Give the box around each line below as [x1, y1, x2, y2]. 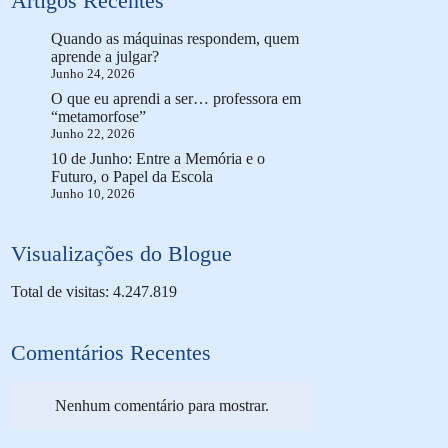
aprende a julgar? [51, 48, 160, 66]
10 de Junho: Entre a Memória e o [51, 150, 266, 168]
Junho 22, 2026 [51, 126, 136, 142]
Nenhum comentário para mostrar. [55, 396, 270, 414]
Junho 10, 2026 [51, 186, 136, 202]
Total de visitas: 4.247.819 [11, 282, 178, 300]
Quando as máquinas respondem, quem [51, 30, 300, 48]
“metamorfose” [51, 108, 147, 126]
